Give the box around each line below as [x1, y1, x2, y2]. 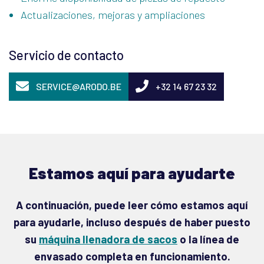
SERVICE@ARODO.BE [36, 81, 121, 92]
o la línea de [177, 233, 239, 246]
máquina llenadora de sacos [39, 233, 177, 246]
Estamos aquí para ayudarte [29, 163, 235, 182]
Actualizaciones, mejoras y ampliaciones [21, 8, 205, 21]
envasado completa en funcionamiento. [34, 250, 230, 263]
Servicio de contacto [9, 47, 124, 62]
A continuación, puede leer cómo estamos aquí [16, 199, 248, 212]
